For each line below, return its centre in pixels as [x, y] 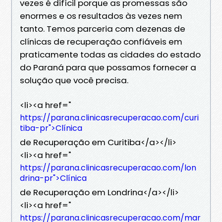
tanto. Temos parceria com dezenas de [103, 28]
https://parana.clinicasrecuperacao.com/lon [108, 167]
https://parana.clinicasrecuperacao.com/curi [109, 117]
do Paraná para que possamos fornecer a [108, 67]
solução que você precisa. [74, 80]
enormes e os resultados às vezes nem [101, 16]
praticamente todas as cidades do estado [110, 54]
